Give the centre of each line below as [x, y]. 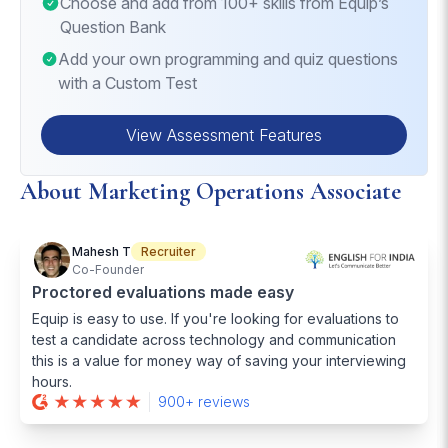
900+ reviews [204, 401]
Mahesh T [101, 251]
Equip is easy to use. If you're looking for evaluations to [215, 318]
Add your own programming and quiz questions [228, 59]
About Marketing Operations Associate [210, 191]
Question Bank [112, 27]
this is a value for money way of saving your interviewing [219, 360]
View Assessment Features [224, 135]
